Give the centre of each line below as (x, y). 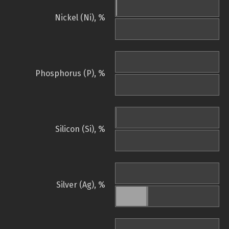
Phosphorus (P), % (70, 74)
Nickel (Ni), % (80, 18)
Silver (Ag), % (81, 185)
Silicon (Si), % (80, 129)
